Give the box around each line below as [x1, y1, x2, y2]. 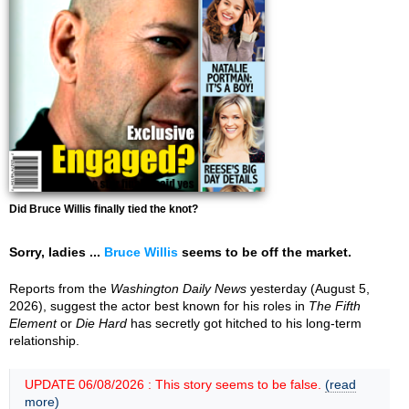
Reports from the [9, 281, 110, 296]
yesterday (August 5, [246, 281, 370, 296]
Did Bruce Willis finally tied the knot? [9, 203, 198, 215]
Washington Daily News [110, 281, 246, 296]
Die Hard [76, 316, 127, 330]
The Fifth [309, 299, 361, 313]
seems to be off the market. [178, 245, 351, 259]
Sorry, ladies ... [9, 245, 104, 259]
